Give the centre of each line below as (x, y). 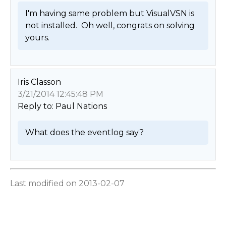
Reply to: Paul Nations (62, 106)
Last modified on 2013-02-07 (67, 183)
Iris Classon (39, 82)
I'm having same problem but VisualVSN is (109, 14)
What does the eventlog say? (85, 133)
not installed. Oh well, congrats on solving (110, 26)
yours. (38, 38)
